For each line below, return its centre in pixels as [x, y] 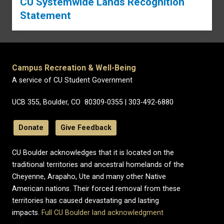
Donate [31, 128]
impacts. [27, 213]
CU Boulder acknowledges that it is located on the [93, 153]
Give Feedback [86, 128]
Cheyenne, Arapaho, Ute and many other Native [89, 177]
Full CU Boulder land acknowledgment [102, 213]
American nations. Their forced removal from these [96, 189]
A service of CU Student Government [72, 80]
